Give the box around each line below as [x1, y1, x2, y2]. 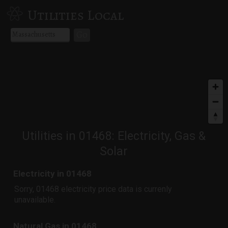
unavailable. [14, 194, 56, 205]
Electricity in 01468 [13, 168, 92, 179]
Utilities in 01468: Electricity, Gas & [22, 129, 206, 143]
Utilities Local [27, 5, 124, 25]
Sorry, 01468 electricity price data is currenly [14, 184, 173, 194]
